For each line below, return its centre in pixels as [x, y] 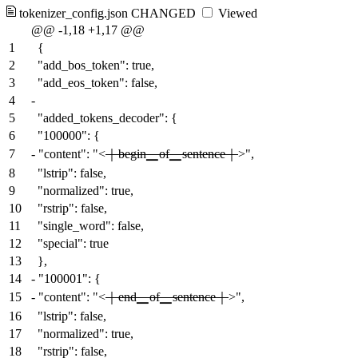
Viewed [236, 14]
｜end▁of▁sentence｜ [167, 297]
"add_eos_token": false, [97, 83]
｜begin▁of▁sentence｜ [172, 154]
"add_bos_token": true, [96, 66]
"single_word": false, [91, 226]
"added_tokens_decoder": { [107, 118]
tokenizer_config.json [74, 14]
